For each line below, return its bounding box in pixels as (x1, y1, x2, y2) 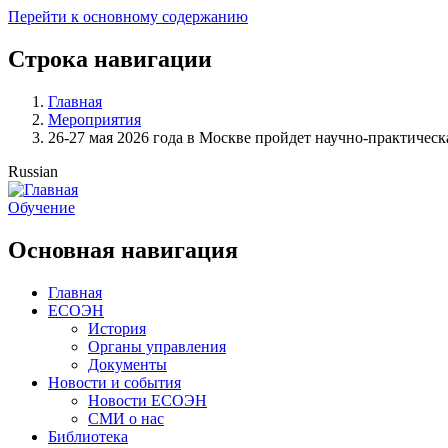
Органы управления (88, 337, 226, 355)
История (88, 319, 146, 337)
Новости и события (48, 373, 181, 391)
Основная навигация (8, 236, 238, 263)
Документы (88, 355, 167, 373)
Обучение (8, 198, 75, 216)
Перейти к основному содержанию (8, 8, 248, 25)
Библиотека (48, 427, 128, 445)
